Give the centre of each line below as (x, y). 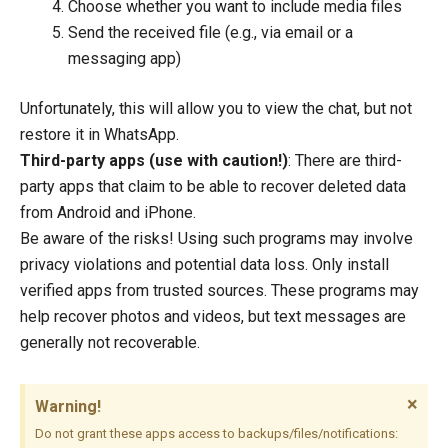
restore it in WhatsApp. (99, 135)
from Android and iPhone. (108, 213)
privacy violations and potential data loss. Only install (204, 265)
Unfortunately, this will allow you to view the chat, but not (216, 109)
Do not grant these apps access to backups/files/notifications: (216, 434)
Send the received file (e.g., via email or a (210, 33)
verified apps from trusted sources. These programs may (219, 291)
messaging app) (124, 59)
